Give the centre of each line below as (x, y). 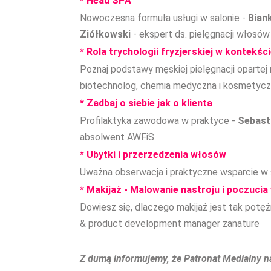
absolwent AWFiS (117, 137)
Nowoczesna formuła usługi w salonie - (164, 18)
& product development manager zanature (170, 224)
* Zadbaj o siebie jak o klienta (146, 103)
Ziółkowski (105, 34)
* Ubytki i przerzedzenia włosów (153, 155)
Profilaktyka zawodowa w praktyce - (159, 121)
